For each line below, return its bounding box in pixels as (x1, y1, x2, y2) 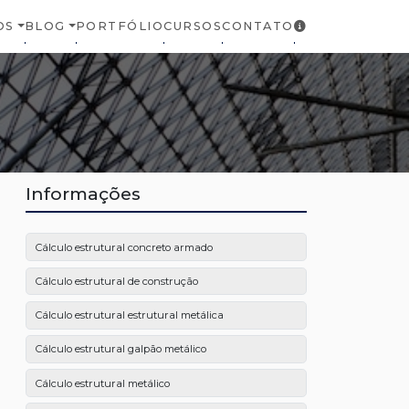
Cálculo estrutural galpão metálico (35, 342, 206, 356)
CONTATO (222, 19, 294, 34)
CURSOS (163, 19, 223, 34)
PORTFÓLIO (75, 19, 164, 34)
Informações (26, 183, 142, 205)
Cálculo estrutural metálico (35, 376, 170, 390)
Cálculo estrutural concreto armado (35, 240, 213, 254)
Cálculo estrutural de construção (35, 274, 198, 288)
